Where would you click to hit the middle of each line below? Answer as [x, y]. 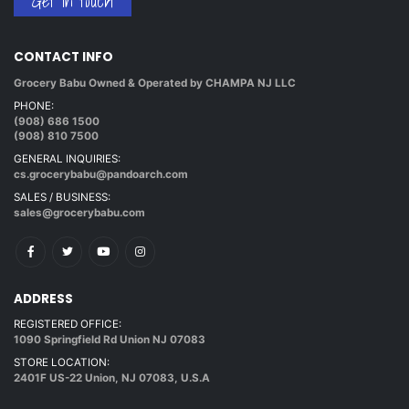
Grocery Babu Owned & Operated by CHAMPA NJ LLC [155, 83]
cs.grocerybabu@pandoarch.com [101, 174]
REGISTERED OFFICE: [68, 325]
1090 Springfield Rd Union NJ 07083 [110, 340]
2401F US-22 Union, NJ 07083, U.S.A [112, 378]
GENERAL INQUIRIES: [67, 158]
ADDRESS [43, 299]
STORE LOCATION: [62, 363]
